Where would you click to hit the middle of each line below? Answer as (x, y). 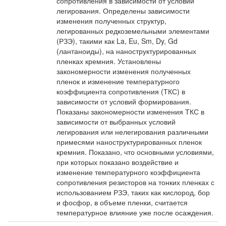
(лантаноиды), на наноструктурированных (126, 51)
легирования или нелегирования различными (132, 132)
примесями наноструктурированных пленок (129, 142)
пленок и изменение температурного (118, 81)
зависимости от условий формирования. (124, 101)
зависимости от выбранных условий (116, 122)
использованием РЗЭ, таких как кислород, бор (133, 192)
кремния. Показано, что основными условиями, (135, 152)
